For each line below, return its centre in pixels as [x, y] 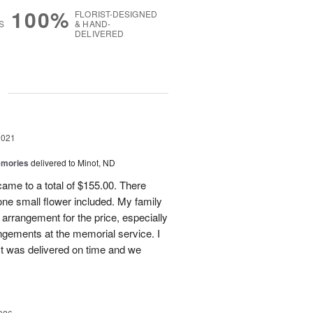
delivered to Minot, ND [73, 162]
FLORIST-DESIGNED [116, 14]
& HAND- [93, 24]
